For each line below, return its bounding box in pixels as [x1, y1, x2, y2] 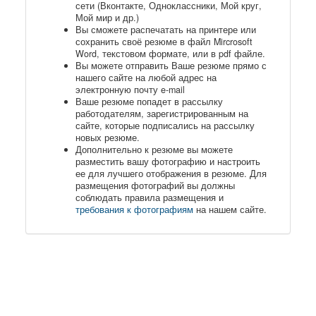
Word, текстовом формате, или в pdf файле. [75, 47, 265, 60]
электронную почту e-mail [75, 83, 185, 96]
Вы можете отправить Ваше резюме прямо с [75, 59, 267, 72]
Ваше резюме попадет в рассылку [75, 95, 223, 108]
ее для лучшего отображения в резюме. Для [75, 166, 267, 180]
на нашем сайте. [193, 202, 267, 216]
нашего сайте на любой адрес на [75, 71, 217, 84]
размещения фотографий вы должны [75, 178, 235, 192]
